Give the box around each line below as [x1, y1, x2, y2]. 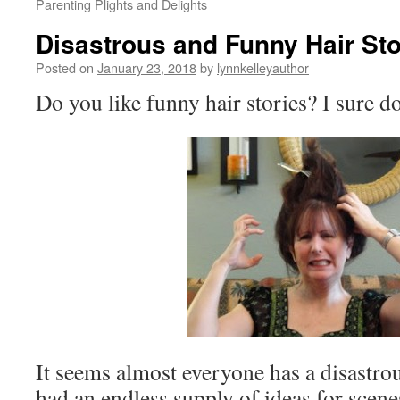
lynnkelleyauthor [217, 58, 309, 77]
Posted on [36, 58, 94, 77]
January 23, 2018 [97, 58, 196, 77]
